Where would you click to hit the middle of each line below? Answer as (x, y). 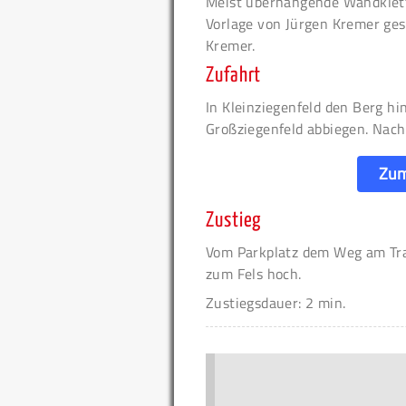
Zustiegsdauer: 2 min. (276, 302)
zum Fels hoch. (254, 273)
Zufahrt (234, 75)
